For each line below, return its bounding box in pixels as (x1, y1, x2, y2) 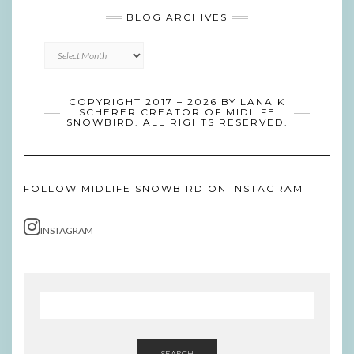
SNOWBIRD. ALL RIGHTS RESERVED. (66, 116, 288, 129)
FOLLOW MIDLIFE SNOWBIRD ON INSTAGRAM (24, 183, 303, 195)
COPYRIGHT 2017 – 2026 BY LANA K (69, 96, 285, 108)
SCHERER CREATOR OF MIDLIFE (78, 106, 276, 119)
